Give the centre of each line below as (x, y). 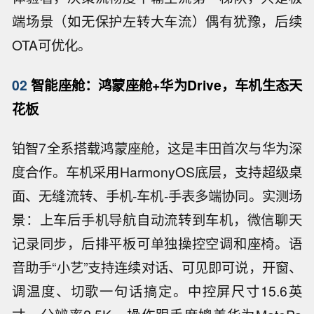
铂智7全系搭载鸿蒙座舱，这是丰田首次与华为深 (157, 148)
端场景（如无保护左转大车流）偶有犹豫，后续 (157, 21)
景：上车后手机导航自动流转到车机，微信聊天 (157, 220)
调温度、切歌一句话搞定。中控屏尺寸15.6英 (157, 291)
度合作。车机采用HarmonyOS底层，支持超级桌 (157, 172)
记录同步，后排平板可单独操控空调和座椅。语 (157, 244)
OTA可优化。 (52, 45)
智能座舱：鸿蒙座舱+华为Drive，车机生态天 (165, 84)
